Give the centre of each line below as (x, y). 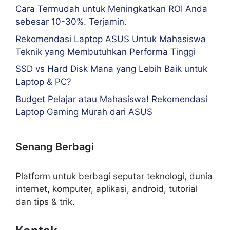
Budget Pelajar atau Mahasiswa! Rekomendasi (111, 99)
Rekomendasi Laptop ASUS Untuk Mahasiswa (111, 39)
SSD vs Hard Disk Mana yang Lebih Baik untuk (111, 69)
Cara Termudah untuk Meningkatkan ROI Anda (111, 9)
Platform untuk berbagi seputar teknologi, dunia (114, 176)
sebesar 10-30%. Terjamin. (71, 22)
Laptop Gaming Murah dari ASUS (84, 112)
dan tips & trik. (45, 202)
